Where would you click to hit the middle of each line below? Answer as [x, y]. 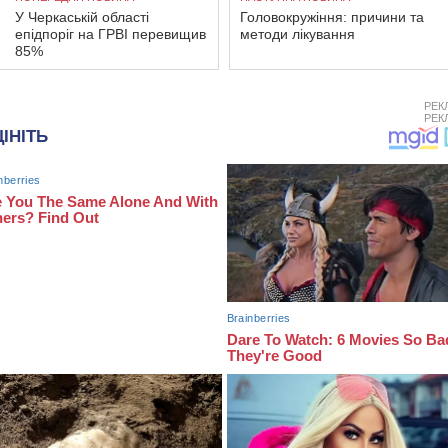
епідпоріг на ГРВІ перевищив [110, 34]
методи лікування [297, 34]
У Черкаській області [82, 17]
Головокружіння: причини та [332, 17]
